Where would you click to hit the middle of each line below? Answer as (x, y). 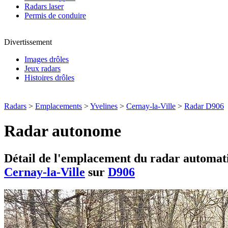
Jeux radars (42, 68)
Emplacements (59, 106)
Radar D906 (204, 106)
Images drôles (47, 59)
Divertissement (28, 42)
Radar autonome (63, 131)
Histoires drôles (49, 78)
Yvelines (104, 106)
